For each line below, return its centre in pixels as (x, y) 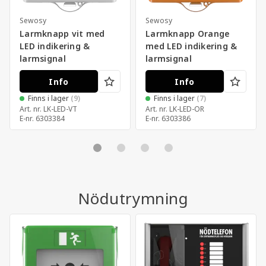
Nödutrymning (133, 199)
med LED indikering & (191, 46)
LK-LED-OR (187, 109)
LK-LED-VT (60, 109)
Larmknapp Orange (188, 34)
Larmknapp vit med (62, 34)
